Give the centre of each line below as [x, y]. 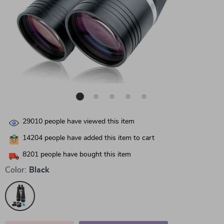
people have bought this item [85, 155]
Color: [16, 170]
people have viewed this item [88, 122]
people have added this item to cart [98, 138]
